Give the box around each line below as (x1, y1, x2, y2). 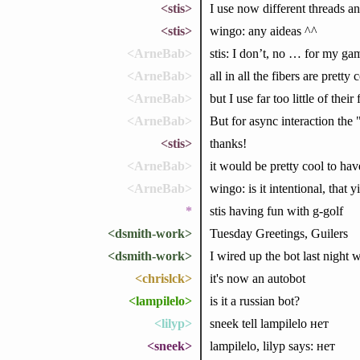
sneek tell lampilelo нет (209, 316, 329, 330)
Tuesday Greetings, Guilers (209, 226, 348, 240)
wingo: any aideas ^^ (209, 23, 317, 38)
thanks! (209, 136, 247, 150)
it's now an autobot (209, 271, 305, 285)
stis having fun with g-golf (209, 203, 343, 218)
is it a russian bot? (209, 293, 300, 308)
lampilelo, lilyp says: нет (209, 338, 335, 353)
